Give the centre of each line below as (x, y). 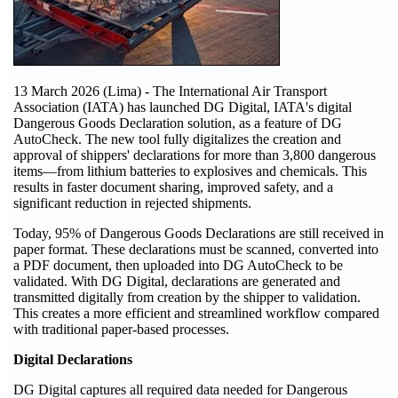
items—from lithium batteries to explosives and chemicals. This (190, 171)
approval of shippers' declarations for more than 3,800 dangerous (195, 155)
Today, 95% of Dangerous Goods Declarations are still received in (199, 233)
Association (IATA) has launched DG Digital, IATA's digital (183, 107)
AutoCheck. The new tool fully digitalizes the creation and (177, 139)
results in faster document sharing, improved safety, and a (173, 187)
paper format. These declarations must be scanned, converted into (196, 249)
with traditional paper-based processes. (121, 329)
